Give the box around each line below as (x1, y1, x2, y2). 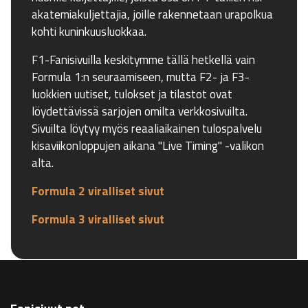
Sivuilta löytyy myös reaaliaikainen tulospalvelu (32, 118, 262, 137)
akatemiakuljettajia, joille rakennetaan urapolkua (32, 4, 273, 23)
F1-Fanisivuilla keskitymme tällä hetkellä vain (32, 49, 255, 69)
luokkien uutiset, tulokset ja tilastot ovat (32, 84, 232, 103)
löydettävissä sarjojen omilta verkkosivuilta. (32, 101, 247, 120)
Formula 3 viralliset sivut (32, 209, 164, 228)
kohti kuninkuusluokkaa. (32, 21, 146, 41)
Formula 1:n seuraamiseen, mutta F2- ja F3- (32, 67, 250, 86)
